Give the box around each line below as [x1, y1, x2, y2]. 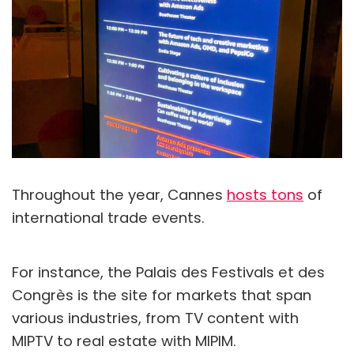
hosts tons [227, 184, 303, 205]
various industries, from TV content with [12, 307, 299, 328]
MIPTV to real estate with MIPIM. [12, 330, 236, 351]
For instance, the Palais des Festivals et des [12, 262, 325, 282]
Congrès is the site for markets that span [12, 284, 311, 305]
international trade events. [12, 207, 205, 228]
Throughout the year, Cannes [12, 184, 227, 205]
